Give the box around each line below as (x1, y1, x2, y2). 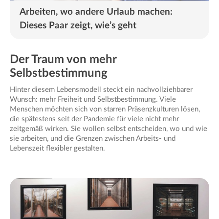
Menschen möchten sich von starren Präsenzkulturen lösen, (10, 105, 200, 113)
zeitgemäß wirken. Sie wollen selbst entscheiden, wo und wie (10, 125, 207, 132)
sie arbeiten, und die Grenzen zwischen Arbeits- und (10, 134, 175, 142)
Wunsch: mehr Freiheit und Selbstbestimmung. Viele (10, 95, 176, 103)
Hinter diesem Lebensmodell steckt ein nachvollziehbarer (10, 86, 193, 93)
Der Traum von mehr (10, 53, 116, 66)
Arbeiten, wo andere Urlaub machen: (20, 7, 173, 17)
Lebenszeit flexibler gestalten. (10, 144, 105, 152)
